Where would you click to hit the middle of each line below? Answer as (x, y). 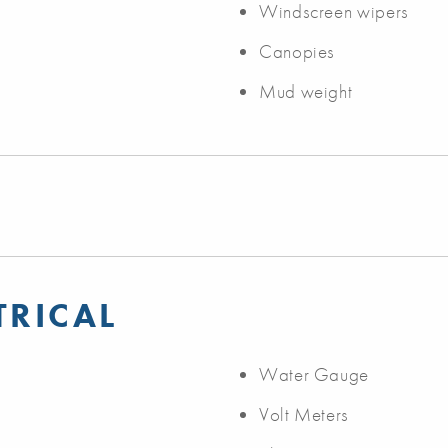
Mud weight (306, 92)
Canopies (297, 52)
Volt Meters (304, 415)
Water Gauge (314, 375)
